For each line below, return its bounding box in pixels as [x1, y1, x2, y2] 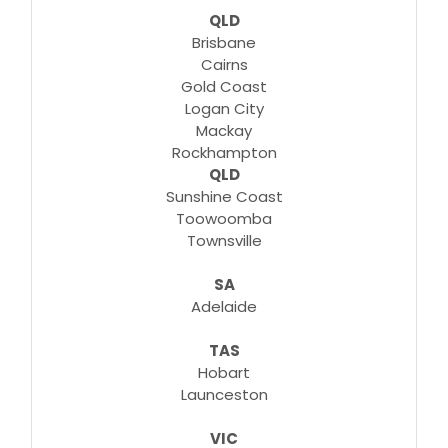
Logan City [184, 98, 264, 119]
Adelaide [191, 296, 257, 317]
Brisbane [192, 32, 256, 53]
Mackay [196, 120, 252, 141]
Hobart [198, 362, 250, 383]
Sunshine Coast [165, 186, 283, 207]
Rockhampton [171, 142, 277, 163]
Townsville [186, 230, 262, 251]
